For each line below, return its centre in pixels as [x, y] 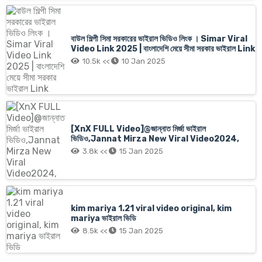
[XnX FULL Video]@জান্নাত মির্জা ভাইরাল [138, 129]
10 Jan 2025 [144, 61]
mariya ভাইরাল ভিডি [104, 218]
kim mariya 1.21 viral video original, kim [151, 208]
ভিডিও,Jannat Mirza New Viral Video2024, [155, 139]
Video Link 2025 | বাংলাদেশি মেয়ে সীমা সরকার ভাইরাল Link [163, 49]
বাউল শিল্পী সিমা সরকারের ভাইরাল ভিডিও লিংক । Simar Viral [159, 39]
